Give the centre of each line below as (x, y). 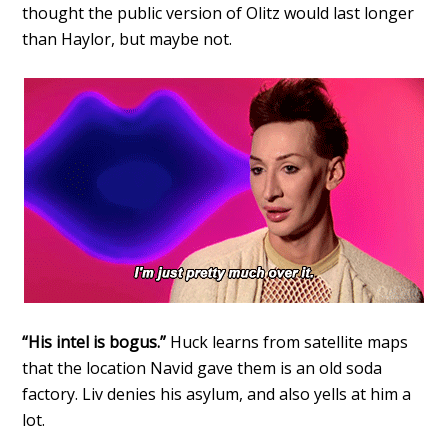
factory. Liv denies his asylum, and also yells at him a (217, 393)
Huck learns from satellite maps (287, 341)
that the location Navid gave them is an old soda (202, 367)
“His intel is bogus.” (94, 341)
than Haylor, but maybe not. (127, 38)
